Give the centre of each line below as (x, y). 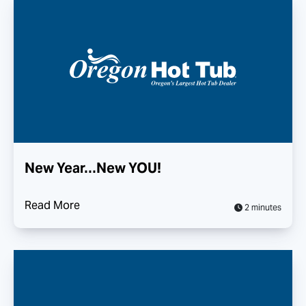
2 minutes (262, 207)
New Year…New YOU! (93, 168)
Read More (52, 205)
